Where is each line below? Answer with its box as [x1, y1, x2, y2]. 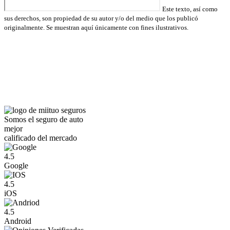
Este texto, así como [162, 5, 218, 13]
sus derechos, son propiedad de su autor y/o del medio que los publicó [4, 14, 198, 22]
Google [4, 161, 28, 170]
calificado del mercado [4, 133, 77, 142]
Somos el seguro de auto [4, 114, 83, 124]
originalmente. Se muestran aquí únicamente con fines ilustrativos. [4, 23, 188, 31]
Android [4, 216, 31, 225]
